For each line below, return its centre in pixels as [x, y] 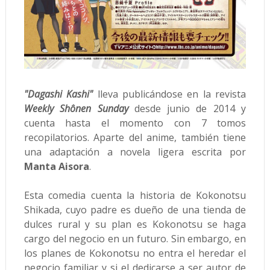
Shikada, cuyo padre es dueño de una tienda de [135, 210]
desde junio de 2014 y [187, 109]
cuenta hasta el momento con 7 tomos [135, 123]
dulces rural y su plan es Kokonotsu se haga [135, 224]
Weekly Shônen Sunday [76, 109]
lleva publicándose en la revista [170, 94]
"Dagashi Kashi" [58, 94]
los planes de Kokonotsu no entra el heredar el [135, 253]
